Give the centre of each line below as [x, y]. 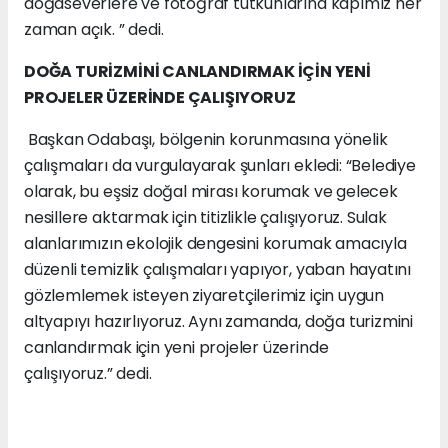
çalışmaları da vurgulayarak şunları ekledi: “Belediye [220, 165]
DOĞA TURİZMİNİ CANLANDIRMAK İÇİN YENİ [197, 71]
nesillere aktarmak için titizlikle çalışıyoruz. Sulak [205, 217]
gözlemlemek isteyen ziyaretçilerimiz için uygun [204, 295]
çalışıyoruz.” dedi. [88, 373]
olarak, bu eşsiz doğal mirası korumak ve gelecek [211, 191]
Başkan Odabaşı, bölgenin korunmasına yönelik [206, 139]
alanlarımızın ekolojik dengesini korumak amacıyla [215, 243]
